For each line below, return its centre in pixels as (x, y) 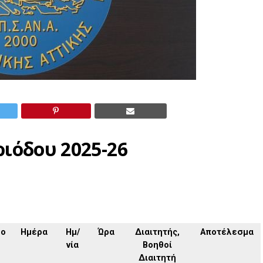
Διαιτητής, (157, 232)
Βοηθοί (157, 245)
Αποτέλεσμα (227, 232)
